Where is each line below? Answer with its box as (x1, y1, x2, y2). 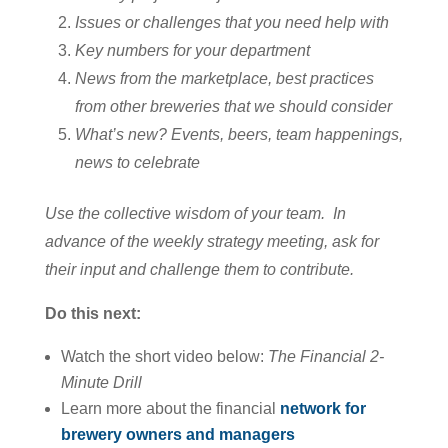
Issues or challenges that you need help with (74, 13, 389, 31)
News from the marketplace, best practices (74, 69, 374, 87)
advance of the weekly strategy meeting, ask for (44, 232, 379, 250)
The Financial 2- (267, 347, 384, 365)
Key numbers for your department (74, 41, 310, 59)
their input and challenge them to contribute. (44, 260, 354, 278)
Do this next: (44, 304, 141, 322)
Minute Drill (60, 373, 142, 391)
